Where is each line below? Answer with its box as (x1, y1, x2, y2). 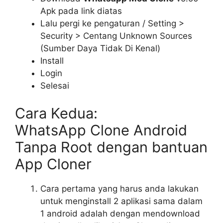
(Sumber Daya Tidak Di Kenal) (40, 43, 160, 54)
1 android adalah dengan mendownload (40, 208, 200, 219)
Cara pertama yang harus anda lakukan (40, 183, 199, 194)
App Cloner (15, 155, 92, 173)
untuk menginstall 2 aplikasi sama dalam (40, 196, 203, 206)
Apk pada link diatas (40, 6, 122, 16)
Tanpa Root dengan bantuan (15, 138, 208, 156)
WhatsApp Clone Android (15, 121, 187, 139)
